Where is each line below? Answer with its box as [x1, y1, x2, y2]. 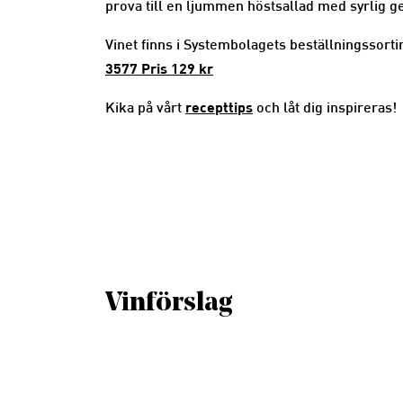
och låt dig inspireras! [253, 103, 397, 116]
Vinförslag [105, 290, 233, 318]
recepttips [185, 98, 253, 115]
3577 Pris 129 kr [105, 59, 213, 76]
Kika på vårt [105, 103, 185, 116]
